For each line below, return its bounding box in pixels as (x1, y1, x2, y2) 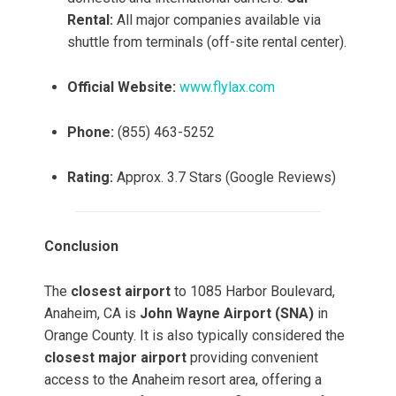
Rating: (67, 169, 113, 187)
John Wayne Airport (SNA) (140, 305, 314, 323)
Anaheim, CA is (44, 305, 140, 323)
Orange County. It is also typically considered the (44, 327, 345, 345)
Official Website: (67, 79, 176, 96)
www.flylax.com (179, 79, 275, 96)
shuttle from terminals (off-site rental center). (67, 34, 346, 51)
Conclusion (44, 238, 118, 255)
